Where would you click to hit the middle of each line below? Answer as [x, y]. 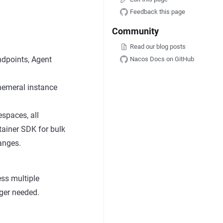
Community [135, 31]
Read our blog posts [158, 46]
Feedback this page [157, 11]
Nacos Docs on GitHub [162, 59]
